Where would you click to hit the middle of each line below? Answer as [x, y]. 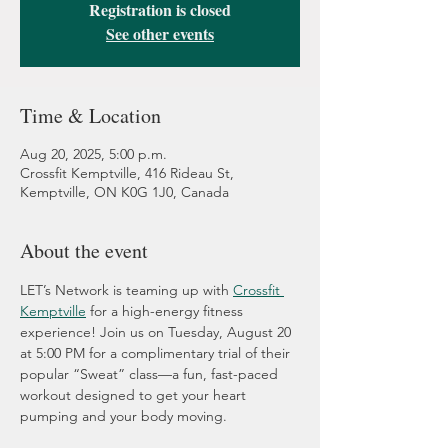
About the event [84, 251]
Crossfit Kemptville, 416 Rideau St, [127, 173]
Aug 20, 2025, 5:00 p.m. [93, 154]
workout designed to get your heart [135, 395]
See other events [160, 34]
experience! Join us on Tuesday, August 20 [157, 332]
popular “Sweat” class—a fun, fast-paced [151, 374]
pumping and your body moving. [123, 416]
